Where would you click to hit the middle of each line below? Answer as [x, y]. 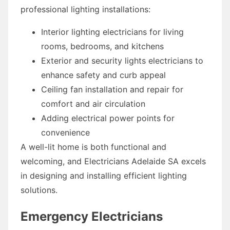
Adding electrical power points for [108, 118]
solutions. [39, 190]
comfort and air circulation [93, 103]
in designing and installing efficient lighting [104, 175]
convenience [65, 132]
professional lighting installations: [85, 9]
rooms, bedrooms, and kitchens [102, 46]
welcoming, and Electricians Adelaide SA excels [113, 161]
